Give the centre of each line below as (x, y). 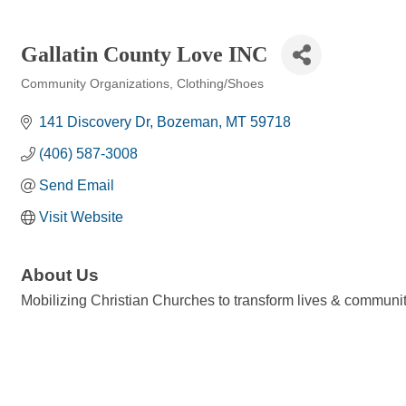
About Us (60, 275)
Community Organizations (95, 84)
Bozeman (188, 122)
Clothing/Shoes (220, 84)
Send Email (77, 185)
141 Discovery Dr (94, 122)
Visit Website (81, 217)
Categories (50, 97)
